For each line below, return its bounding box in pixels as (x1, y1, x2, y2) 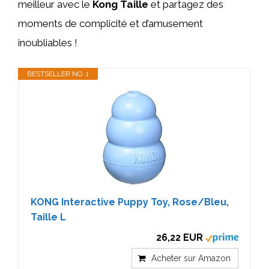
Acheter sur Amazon (151, 253, 231, 263)
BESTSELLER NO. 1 (27, 69, 89, 78)
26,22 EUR (156, 231, 203, 243)
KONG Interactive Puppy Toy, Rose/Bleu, (31, 196, 229, 208)
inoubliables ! (18, 37, 77, 49)
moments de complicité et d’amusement (18, 17, 203, 29)
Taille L (31, 211, 66, 223)
